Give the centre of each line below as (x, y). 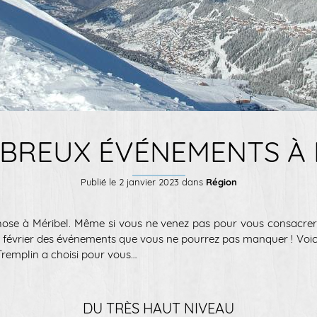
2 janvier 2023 (149, 182)
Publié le (99, 182)
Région (221, 182)
